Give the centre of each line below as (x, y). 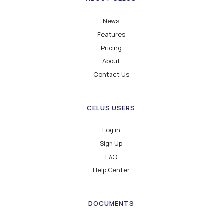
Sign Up (111, 143)
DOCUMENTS (111, 203)
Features (111, 34)
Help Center (111, 170)
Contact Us (111, 75)
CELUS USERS (111, 108)
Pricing (111, 48)
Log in (111, 130)
